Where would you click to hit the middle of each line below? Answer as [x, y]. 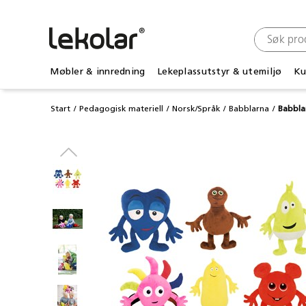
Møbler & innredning [98, 71]
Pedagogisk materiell [121, 109]
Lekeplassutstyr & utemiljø [220, 71]
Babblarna [249, 109]
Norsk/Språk [196, 109]
